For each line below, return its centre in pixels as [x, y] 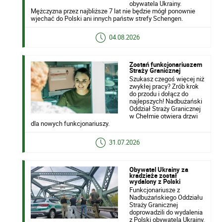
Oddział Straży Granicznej [165, 108]
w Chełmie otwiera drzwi [163, 116]
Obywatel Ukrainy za [159, 169]
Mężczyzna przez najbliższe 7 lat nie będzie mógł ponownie [113, 11]
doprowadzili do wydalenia [166, 212]
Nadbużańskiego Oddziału [166, 197]
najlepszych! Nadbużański [166, 101]
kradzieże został [153, 175]
